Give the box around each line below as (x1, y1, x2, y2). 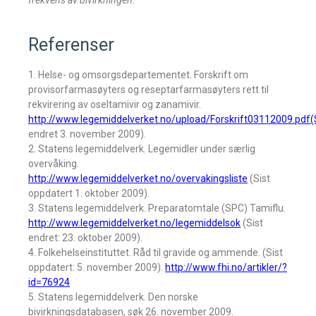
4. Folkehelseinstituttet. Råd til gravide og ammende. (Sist (28, 247, 283, 258)
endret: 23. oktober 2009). (28, 232, 142, 243)
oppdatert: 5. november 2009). (28, 262, 165, 273)
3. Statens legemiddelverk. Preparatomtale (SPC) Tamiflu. (28, 202, 286, 214)
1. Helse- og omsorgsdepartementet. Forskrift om (28, 69, 248, 80)
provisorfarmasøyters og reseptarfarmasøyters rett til (28, 84, 269, 95)
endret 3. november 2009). (28, 128, 146, 140)
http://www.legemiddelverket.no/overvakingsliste (28, 173, 248, 184)
